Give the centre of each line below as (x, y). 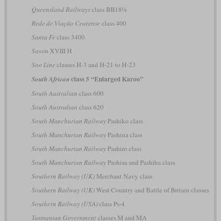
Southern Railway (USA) (64, 203)
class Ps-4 (111, 203)
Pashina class (124, 134)
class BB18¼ (108, 9)
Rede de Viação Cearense (66, 23)
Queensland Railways (61, 9)
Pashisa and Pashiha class (140, 162)
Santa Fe (43, 37)
